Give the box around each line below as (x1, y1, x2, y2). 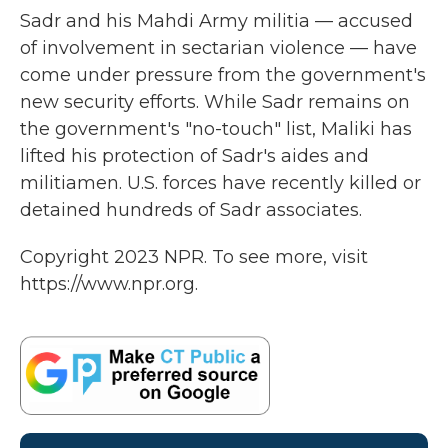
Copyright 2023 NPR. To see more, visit (20, 246, 368, 268)
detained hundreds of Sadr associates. (20, 199, 362, 221)
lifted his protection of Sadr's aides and (20, 145, 369, 167)
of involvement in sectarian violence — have (20, 37, 417, 59)
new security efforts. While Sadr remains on (20, 91, 410, 113)
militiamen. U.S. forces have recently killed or (20, 172, 421, 194)
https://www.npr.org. (20, 273, 198, 295)
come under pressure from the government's (20, 64, 426, 86)
